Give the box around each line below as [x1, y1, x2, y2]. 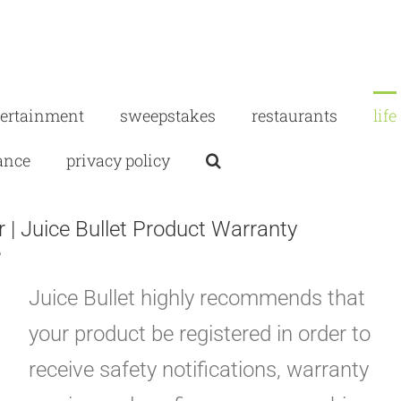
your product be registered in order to [29, 321, 371, 347]
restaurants [252, 104, 337, 126]
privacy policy [66, 149, 170, 171]
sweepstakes [120, 104, 216, 126]
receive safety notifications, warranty [29, 357, 369, 383]
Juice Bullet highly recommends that [29, 286, 365, 311]
